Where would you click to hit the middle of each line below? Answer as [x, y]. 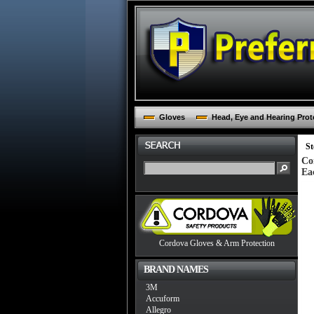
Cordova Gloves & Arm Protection [217, 243]
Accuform [163, 299]
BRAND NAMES [176, 269]
